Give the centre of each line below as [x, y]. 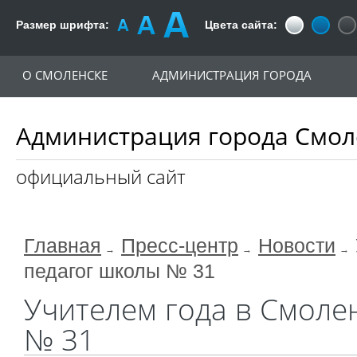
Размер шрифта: [63, 25]
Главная [63, 246]
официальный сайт [101, 177]
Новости [297, 246]
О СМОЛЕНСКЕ [65, 75]
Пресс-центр [180, 246]
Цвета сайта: [241, 25]
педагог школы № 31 [120, 271]
